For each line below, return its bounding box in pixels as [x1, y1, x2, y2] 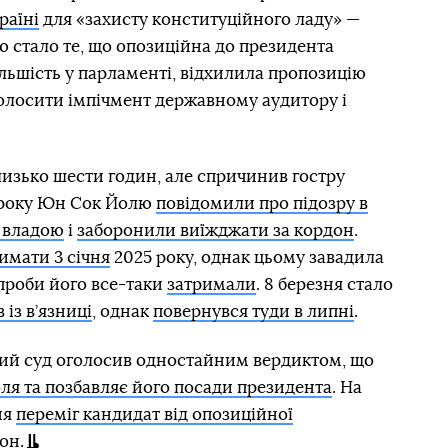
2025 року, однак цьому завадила [110, 249, 384, 266]
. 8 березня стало [256, 276, 393, 293]
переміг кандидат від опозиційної [16, 406, 293, 423]
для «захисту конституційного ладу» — [39, 11, 360, 28]
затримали [167, 276, 256, 293]
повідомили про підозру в [156, 195, 368, 212]
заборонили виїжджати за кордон [77, 222, 354, 239]
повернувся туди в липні [153, 303, 354, 320]
